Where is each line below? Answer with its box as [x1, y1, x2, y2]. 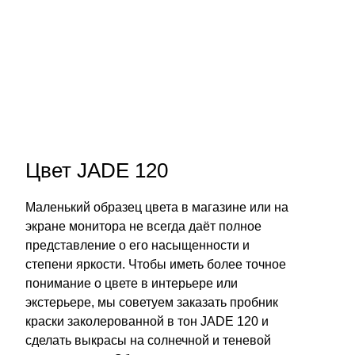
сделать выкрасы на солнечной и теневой [25, 334, 271, 347]
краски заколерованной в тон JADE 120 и [25, 315, 269, 328]
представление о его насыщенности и [25, 239, 250, 252]
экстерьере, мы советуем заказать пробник [25, 296, 278, 309]
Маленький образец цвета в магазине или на [25, 200, 288, 214]
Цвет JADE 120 [25, 158, 168, 182]
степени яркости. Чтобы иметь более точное [25, 258, 286, 271]
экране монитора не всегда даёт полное [25, 219, 261, 233]
